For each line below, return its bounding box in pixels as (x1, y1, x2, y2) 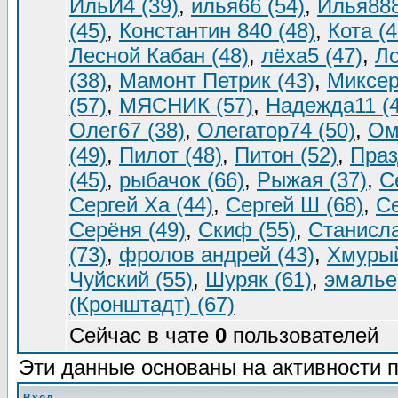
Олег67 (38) (69, 118, 185, 142)
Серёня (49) (69, 218, 186, 242)
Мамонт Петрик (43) (119, 68, 314, 92)
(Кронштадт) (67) (69, 292, 235, 316)
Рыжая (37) (257, 168, 367, 192)
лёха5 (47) (261, 44, 362, 68)
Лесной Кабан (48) (69, 44, 249, 68)
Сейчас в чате (69, 323, 215, 347)
